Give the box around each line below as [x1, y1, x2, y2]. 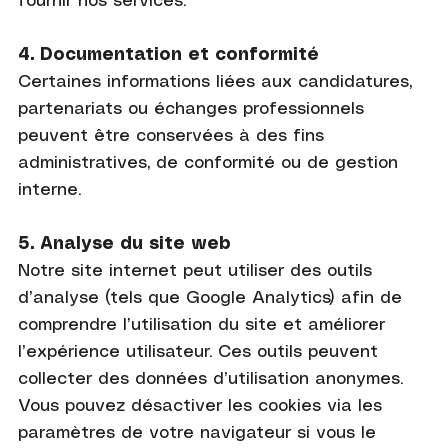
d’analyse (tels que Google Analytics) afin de [17, 289, 402, 306]
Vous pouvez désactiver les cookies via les [17, 397, 382, 414]
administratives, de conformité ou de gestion [17, 154, 398, 171]
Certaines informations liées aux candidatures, [17, 73, 412, 90]
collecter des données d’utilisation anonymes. [17, 370, 403, 387]
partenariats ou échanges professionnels [17, 100, 364, 117]
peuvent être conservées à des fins [17, 127, 324, 144]
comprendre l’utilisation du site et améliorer [17, 316, 385, 333]
